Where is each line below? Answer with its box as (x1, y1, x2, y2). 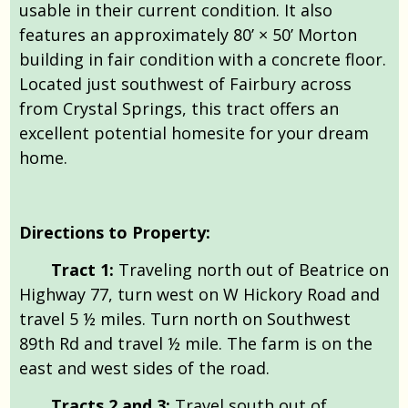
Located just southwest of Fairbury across (19, 72, 352, 95)
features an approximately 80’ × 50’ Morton (19, 23, 357, 46)
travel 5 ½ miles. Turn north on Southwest (19, 307, 351, 330)
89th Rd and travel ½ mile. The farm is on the (19, 331, 372, 354)
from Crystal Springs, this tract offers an (19, 97, 339, 119)
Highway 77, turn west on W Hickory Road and (19, 282, 380, 305)
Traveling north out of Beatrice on (114, 258, 389, 280)
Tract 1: (19, 258, 114, 280)
